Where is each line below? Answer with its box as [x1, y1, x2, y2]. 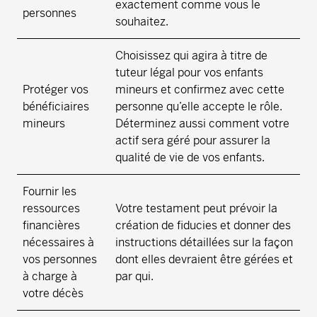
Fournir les [23, 184, 76, 200]
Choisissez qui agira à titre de [115, 48, 267, 64]
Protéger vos [23, 82, 88, 98]
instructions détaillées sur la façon [115, 235, 293, 250]
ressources [23, 201, 80, 217]
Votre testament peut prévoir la [115, 201, 277, 217]
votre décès [23, 286, 83, 301]
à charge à [23, 269, 77, 284]
